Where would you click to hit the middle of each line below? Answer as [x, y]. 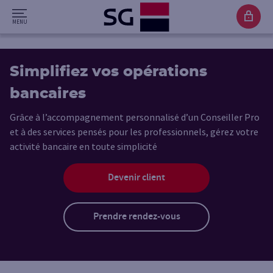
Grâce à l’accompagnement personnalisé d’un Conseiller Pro [135, 117]
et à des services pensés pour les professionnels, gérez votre [134, 132]
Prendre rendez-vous [136, 217]
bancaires [48, 94]
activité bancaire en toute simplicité [83, 146]
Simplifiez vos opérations [108, 72]
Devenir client [136, 178]
